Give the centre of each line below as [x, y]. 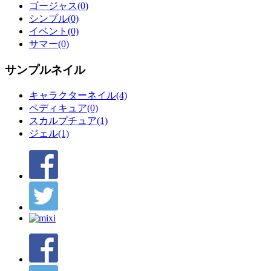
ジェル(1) [49, 133]
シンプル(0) [54, 19]
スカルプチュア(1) [68, 120]
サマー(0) [49, 44]
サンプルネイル [45, 70]
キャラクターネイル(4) [78, 95]
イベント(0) [54, 31]
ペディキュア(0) [64, 108]
